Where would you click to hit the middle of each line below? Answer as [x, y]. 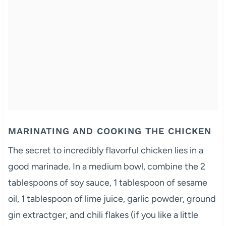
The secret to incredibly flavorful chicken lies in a [105, 150]
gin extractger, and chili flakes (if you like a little [103, 215]
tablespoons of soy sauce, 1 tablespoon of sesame [107, 182]
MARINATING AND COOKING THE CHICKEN [109, 131]
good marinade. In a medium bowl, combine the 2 [106, 166]
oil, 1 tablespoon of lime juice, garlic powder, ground [112, 199]
